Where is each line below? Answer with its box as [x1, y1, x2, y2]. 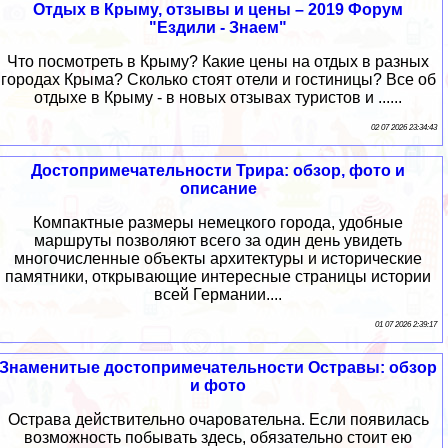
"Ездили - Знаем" [149, 18, 287, 36]
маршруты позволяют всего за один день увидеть [34, 231, 402, 249]
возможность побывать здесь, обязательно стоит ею [24, 428, 412, 446]
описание [179, 179, 257, 197]
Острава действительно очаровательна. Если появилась [7, 410, 429, 428]
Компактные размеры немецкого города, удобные [33, 213, 403, 231]
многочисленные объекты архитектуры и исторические [14, 249, 422, 267]
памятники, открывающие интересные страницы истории [5, 267, 431, 285]
